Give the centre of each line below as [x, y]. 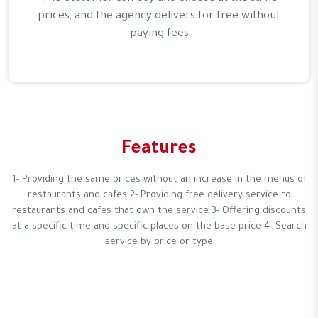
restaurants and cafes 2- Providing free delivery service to [159, 195]
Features [159, 150]
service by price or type [159, 242]
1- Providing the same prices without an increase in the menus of [159, 180]
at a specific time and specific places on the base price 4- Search [159, 226]
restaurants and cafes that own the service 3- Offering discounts [159, 211]
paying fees [159, 34]
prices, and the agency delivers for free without [159, 16]
